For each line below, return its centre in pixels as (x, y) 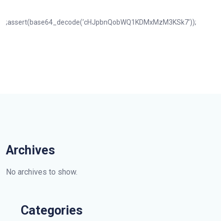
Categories (52, 210)
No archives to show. (42, 172)
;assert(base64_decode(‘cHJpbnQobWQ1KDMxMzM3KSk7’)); (101, 22)
